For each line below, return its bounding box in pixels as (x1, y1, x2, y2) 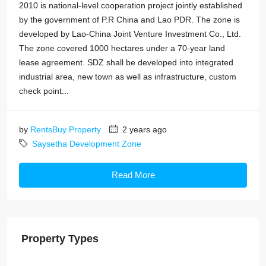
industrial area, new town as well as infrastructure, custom (19, 71, 236, 81)
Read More (111, 169, 155, 180)
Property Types (21, 232, 99, 245)
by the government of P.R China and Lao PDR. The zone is (19, 14, 240, 24)
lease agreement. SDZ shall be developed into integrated (19, 57, 233, 67)
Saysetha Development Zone (32, 138, 141, 148)
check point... (19, 85, 69, 96)
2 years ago (120, 124, 167, 134)
